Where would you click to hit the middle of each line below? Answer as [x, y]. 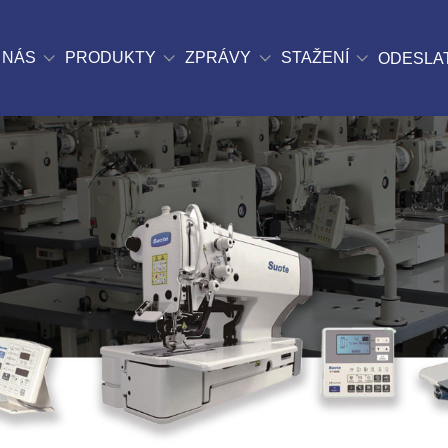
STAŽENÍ [314, 57]
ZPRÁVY [218, 57]
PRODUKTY [110, 57]
